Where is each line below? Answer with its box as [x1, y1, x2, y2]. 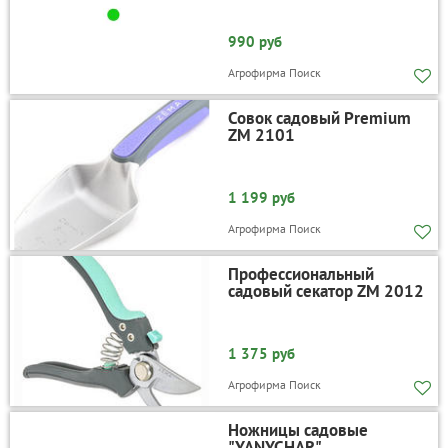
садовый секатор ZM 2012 [227, 279, 424, 302]
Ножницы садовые [227, 418, 368, 441]
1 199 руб [227, 187, 295, 207]
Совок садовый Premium [227, 106, 411, 129]
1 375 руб [227, 343, 295, 363]
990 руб [227, 31, 282, 51]
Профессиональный [227, 262, 374, 285]
